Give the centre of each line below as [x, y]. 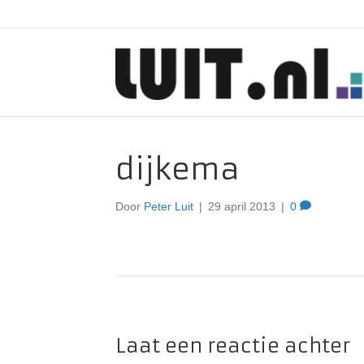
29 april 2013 [242, 206]
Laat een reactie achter [233, 346]
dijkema [178, 169]
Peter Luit [169, 206]
